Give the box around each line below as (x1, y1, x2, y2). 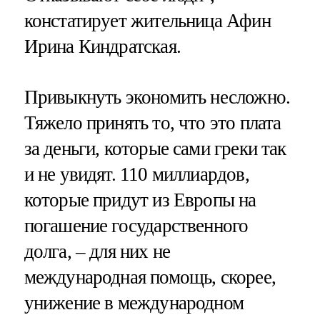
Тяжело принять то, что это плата (24, 112, 281, 134)
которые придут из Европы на (24, 189, 256, 211)
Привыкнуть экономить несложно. (24, 86, 291, 109)
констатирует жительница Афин (24, 9, 271, 31)
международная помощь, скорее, (24, 266, 276, 289)
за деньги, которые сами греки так (24, 138, 286, 160)
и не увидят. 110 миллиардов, (24, 164, 249, 186)
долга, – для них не (24, 241, 171, 263)
